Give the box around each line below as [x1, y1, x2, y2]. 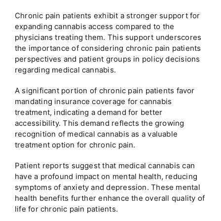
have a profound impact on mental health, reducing [14, 172, 198, 182]
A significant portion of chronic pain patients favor [14, 86, 195, 96]
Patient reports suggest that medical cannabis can [14, 161, 195, 171]
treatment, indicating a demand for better [14, 108, 163, 117]
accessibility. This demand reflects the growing [14, 118, 184, 128]
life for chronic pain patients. [14, 204, 118, 214]
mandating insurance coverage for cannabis [14, 97, 172, 107]
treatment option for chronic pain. [14, 140, 136, 150]
